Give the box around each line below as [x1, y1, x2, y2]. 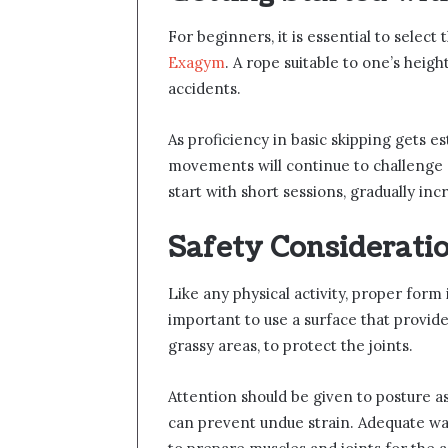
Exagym [168, 53, 225, 73]
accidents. [168, 79, 241, 99]
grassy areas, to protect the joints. [168, 335, 413, 355]
